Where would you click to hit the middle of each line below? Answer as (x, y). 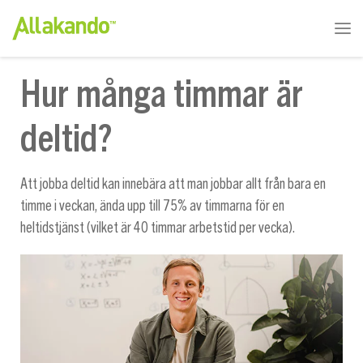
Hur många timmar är (162, 91)
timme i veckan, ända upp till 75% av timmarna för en (152, 206)
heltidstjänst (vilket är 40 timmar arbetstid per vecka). (159, 228)
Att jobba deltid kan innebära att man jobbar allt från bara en (173, 184)
